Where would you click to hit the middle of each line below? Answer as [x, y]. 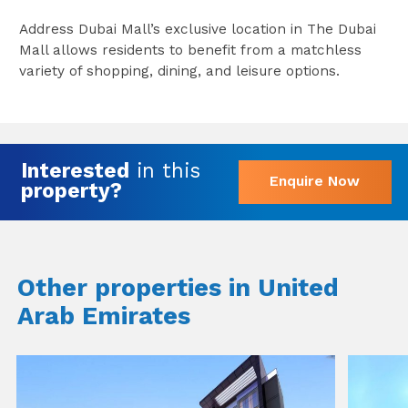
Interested [75, 170]
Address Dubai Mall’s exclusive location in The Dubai [197, 30]
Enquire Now [315, 181]
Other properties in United [178, 287]
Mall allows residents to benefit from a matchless [190, 51]
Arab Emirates [103, 316]
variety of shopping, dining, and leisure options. [179, 71]
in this [164, 170]
